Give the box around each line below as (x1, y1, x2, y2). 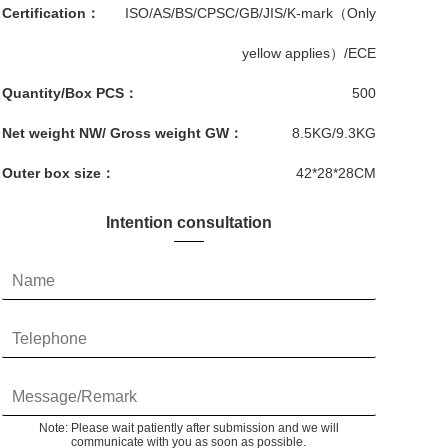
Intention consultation (105, 213, 272, 232)
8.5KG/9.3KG (292, 125, 376, 142)
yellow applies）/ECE (242, 45, 376, 62)
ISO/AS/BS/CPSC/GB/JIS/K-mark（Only (125, 5, 376, 22)
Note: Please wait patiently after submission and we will (38, 421, 339, 436)
